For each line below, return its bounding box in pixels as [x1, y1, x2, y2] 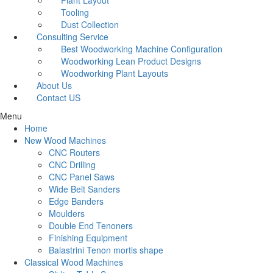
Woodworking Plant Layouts [61, 67, 168, 79]
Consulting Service [37, 30, 108, 43]
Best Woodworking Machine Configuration [61, 43, 222, 55]
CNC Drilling [49, 158, 96, 171]
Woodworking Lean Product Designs [61, 55, 201, 67]
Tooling [61, 6, 89, 18]
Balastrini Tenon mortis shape [49, 244, 163, 256]
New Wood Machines [24, 134, 106, 146]
